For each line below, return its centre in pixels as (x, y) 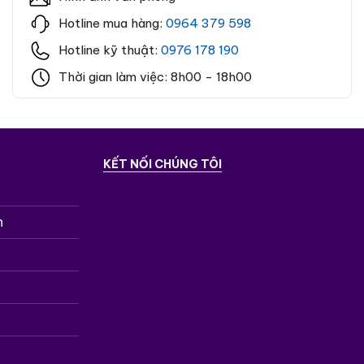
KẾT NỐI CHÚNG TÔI (162, 164)
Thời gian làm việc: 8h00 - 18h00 (155, 76)
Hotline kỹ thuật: (110, 50)
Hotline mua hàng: (112, 23)
